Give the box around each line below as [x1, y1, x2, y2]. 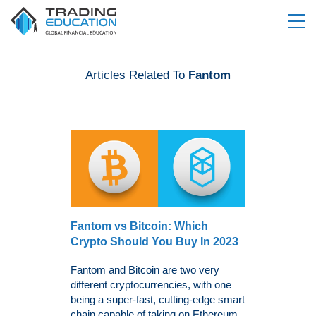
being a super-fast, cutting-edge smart [71, 293, 245, 305]
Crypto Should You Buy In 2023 [71, 235, 238, 248]
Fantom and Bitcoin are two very [71, 263, 219, 276]
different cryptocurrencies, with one [71, 278, 231, 291]
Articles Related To [85, 68, 188, 82]
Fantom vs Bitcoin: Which [71, 219, 208, 232]
